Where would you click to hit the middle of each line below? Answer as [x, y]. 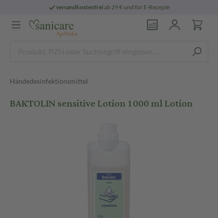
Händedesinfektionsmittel [49, 81]
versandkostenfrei [80, 7]
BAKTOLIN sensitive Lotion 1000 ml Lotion [101, 103]
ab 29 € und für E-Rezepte [137, 7]
